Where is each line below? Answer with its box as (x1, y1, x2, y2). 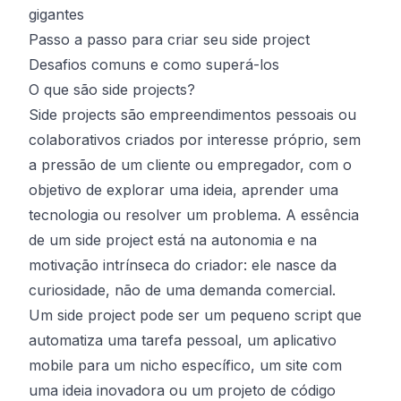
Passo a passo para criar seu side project (29, 30, 310, 48)
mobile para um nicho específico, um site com (29, 356, 342, 374)
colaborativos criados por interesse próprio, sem (29, 131, 361, 149)
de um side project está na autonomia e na (29, 231, 317, 249)
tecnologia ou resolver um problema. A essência (29, 206, 359, 224)
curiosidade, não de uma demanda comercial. (29, 281, 336, 299)
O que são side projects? (29, 81, 195, 98)
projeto (218, 381, 266, 399)
